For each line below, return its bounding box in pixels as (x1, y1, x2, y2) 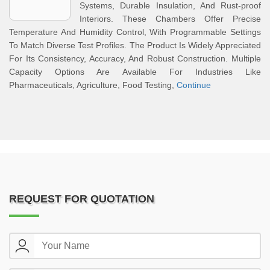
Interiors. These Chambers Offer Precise (80, 14, 261, 24)
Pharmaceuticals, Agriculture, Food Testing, (9, 80, 177, 90)
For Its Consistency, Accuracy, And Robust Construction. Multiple (9, 54, 261, 63)
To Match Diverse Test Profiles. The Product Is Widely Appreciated (9, 40, 261, 50)
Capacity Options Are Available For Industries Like (9, 67, 261, 77)
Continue (177, 80, 211, 90)
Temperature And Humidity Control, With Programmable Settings (9, 27, 261, 37)
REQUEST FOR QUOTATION (9, 193, 154, 205)
